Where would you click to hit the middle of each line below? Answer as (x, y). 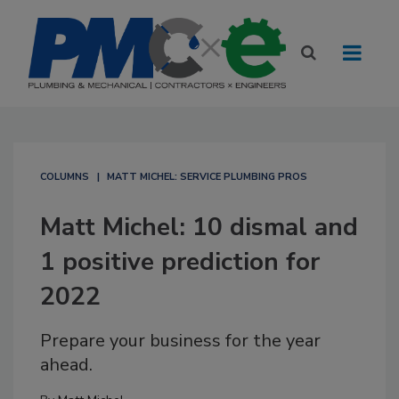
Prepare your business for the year (180, 341)
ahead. (66, 365)
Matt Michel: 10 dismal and (199, 227)
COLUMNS (65, 177)
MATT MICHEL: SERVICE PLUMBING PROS (207, 177)
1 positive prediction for (180, 262)
